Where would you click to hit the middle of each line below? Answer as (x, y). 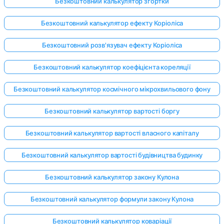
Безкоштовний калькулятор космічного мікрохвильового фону (112, 89)
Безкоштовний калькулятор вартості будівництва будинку (112, 155)
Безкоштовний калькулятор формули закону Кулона (112, 199)
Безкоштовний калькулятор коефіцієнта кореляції (112, 67)
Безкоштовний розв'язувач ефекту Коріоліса (112, 45)
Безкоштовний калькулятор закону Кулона (112, 177)
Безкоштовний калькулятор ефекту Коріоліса (112, 23)
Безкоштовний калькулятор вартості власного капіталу (112, 133)
